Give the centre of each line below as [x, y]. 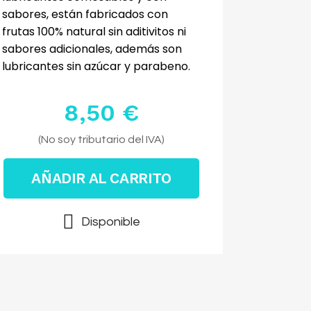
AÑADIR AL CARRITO [101, 178]
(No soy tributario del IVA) [101, 140]
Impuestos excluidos [101, 138]
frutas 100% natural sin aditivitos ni [94, 32]
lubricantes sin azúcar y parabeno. [96, 66]
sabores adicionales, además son [92, 49]
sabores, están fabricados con [85, 14]
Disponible [110, 222]
